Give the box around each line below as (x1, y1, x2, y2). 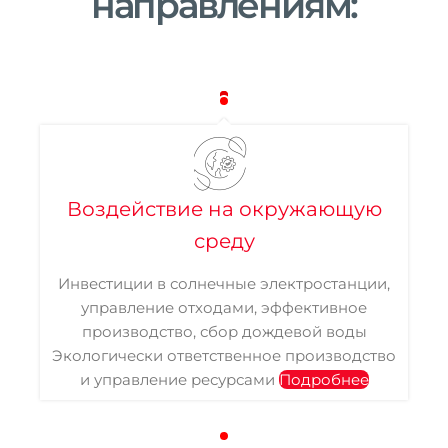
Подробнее (278, 370, 369, 389)
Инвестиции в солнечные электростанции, (58, 274, 390, 293)
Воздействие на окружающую (66, 197, 382, 221)
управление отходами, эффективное (81, 298, 367, 317)
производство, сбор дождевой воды (81, 322, 367, 341)
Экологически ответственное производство (52, 346, 396, 365)
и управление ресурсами (79, 370, 279, 389)
